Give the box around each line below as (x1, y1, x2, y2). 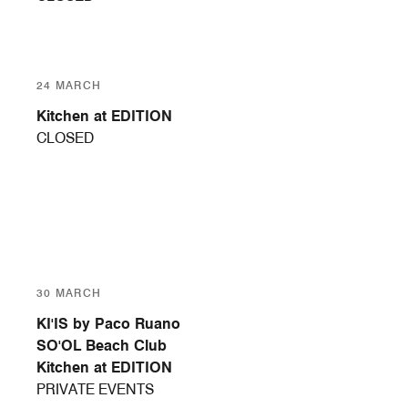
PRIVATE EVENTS (36, 381, 154, 399)
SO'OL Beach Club (36, 337, 167, 355)
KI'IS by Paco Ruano (36, 315, 180, 333)
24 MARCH (36, 78, 102, 93)
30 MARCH (36, 286, 102, 301)
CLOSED (36, 129, 94, 148)
